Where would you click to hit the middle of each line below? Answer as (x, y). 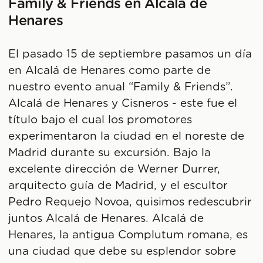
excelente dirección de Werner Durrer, (114, 170)
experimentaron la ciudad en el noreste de (127, 137)
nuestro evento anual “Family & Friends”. (121, 87)
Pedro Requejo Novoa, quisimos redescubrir (130, 203)
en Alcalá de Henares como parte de (110, 71)
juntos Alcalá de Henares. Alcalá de (106, 219)
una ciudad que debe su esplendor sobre (122, 252)
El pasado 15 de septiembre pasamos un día (130, 55)
